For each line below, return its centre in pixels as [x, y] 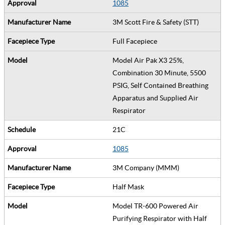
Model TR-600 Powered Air [155, 206]
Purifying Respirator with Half [160, 218]
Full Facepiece [136, 41]
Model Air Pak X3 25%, [148, 60]
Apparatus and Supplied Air [155, 98]
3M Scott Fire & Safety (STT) [157, 22]
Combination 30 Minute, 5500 [159, 73]
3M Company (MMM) [147, 167]
